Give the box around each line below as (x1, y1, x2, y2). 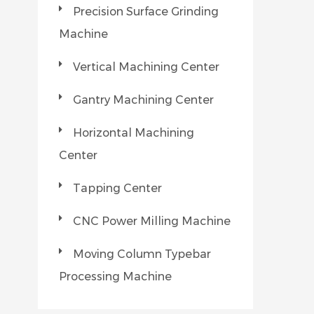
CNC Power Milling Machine (73, 214, 231, 228)
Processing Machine (59, 270, 172, 283)
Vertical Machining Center (73, 60, 220, 74)
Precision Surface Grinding (73, 5, 219, 18)
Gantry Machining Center (73, 93, 214, 107)
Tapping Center (73, 182, 163, 195)
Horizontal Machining (73, 126, 195, 139)
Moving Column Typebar (73, 247, 212, 261)
